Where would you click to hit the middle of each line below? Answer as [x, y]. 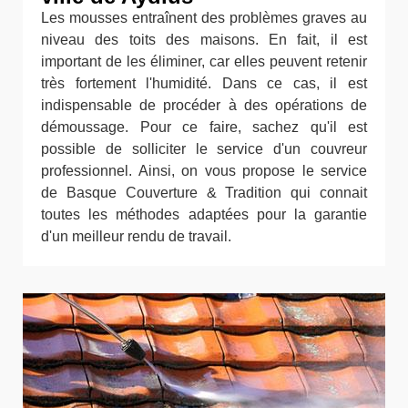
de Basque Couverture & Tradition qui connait [204, 193]
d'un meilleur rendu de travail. [136, 236]
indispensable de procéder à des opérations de [204, 105]
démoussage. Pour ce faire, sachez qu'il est [204, 127]
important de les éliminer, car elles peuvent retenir [204, 61]
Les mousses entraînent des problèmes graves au [204, 18]
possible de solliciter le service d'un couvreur [204, 149]
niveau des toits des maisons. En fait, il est [204, 40]
